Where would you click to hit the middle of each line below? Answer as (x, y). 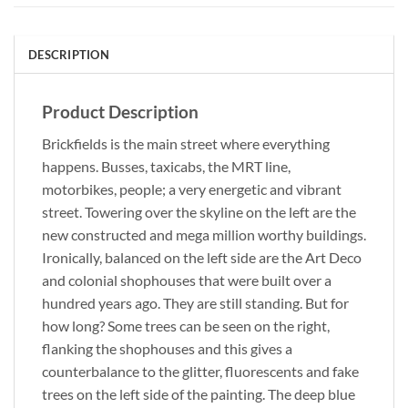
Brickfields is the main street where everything (186, 143)
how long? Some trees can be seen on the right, (186, 325)
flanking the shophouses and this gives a (167, 348)
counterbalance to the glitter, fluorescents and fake (200, 371)
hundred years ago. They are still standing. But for (195, 302)
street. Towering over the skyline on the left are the (199, 211)
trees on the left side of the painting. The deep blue (199, 393)
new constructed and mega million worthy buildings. (204, 234)
